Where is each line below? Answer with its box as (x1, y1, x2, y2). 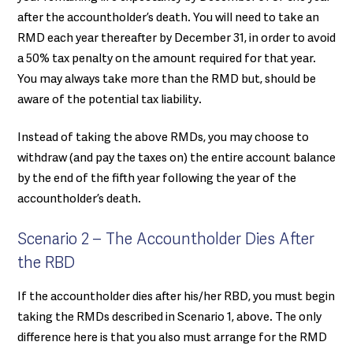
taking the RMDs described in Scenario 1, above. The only (17, 310, 321, 325)
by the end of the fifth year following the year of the (17, 172, 296, 187)
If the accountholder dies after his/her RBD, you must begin (17, 289, 335, 305)
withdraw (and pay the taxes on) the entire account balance (17, 151, 336, 166)
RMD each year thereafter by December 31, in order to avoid (17, 31, 336, 46)
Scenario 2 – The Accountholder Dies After (17, 229, 314, 250)
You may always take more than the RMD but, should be (17, 72, 316, 87)
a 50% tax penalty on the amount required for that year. (17, 51, 316, 67)
